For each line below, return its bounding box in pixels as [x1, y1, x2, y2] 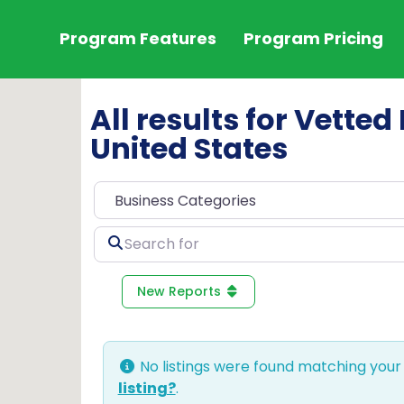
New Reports [136, 281, 225, 300]
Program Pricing [243, 27, 383, 50]
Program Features [59, 27, 216, 50]
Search [92, 225, 143, 246]
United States [89, 128, 288, 170]
